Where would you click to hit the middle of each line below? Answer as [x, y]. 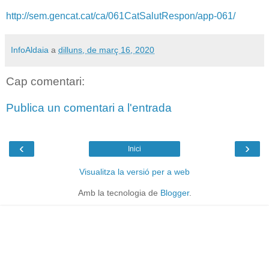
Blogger [174, 193]
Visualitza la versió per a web [134, 172]
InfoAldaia [30, 50]
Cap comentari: [45, 82]
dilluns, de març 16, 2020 [106, 50]
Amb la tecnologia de [119, 193]
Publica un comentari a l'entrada [89, 107]
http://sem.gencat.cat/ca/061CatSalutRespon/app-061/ [121, 16]
